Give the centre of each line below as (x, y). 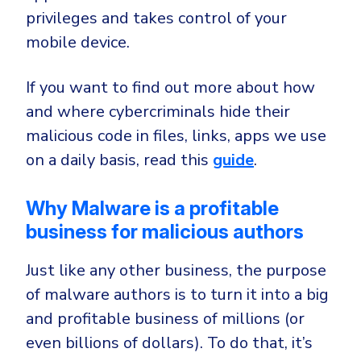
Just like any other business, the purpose (176, 271)
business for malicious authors (165, 232)
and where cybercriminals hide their (158, 112)
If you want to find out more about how (170, 88)
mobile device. (78, 43)
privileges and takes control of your (156, 19)
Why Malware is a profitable (152, 209)
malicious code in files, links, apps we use (176, 136)
